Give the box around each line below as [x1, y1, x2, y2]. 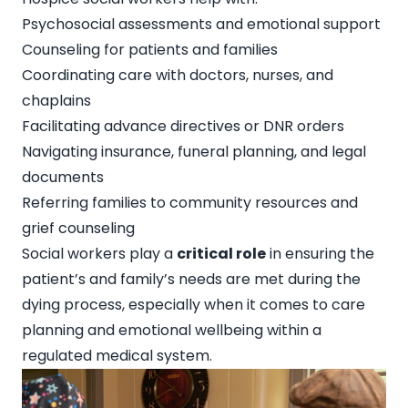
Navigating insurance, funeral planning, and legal [22, 140, 366, 162]
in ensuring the [266, 242, 374, 264]
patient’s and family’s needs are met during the [22, 268, 361, 290]
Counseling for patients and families [22, 38, 278, 60]
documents [22, 166, 104, 188]
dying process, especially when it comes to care [22, 293, 365, 315]
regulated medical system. [22, 344, 212, 366]
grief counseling [22, 217, 135, 239]
